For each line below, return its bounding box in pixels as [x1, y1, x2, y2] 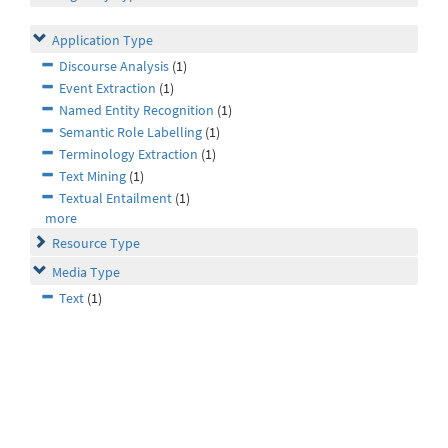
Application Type [52, 31, 153, 50]
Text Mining [59, 167, 126, 186]
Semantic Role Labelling [59, 123, 202, 142]
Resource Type [52, 234, 140, 253]
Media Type [52, 263, 120, 282]
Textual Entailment [59, 189, 172, 208]
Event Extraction [59, 79, 156, 98]
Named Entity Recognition [59, 101, 214, 120]
